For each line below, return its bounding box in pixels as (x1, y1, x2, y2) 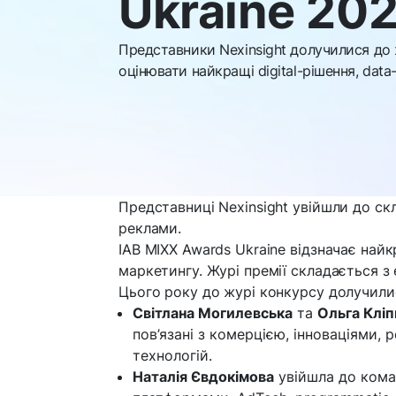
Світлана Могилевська (133, 304, 293, 322)
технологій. (133, 346, 212, 364)
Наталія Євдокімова (133, 368, 274, 385)
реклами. (118, 219, 182, 237)
